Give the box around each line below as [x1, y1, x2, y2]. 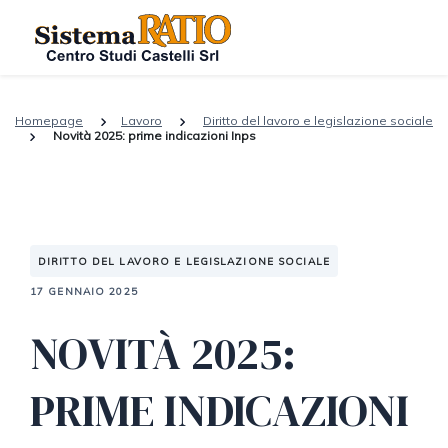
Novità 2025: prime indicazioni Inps [53, 128, 256, 143]
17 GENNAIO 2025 [30, 285, 138, 298]
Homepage [15, 113, 83, 128]
